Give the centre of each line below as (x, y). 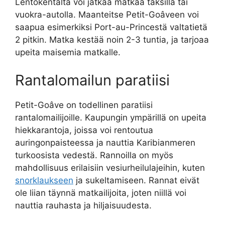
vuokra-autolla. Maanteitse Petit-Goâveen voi (107, 15)
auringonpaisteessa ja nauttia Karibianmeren (105, 142)
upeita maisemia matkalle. (68, 52)
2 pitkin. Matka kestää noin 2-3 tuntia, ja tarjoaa (112, 40)
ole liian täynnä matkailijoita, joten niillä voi (101, 193)
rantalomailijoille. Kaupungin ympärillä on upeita (111, 117)
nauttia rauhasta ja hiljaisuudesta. (83, 205)
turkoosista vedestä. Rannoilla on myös (94, 155)
